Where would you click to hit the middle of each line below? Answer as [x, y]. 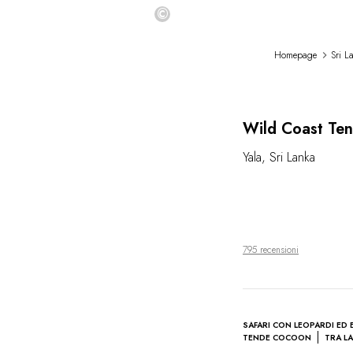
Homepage [295, 55]
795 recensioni [271, 250]
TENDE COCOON [277, 338]
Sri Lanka [292, 158]
